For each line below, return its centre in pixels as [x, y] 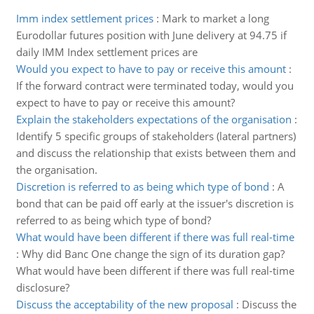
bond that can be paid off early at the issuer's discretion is [155, 203]
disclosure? [42, 287]
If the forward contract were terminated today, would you [155, 86]
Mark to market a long [215, 18]
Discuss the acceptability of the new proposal [124, 304]
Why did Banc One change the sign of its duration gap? [153, 254]
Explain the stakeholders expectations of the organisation [153, 119]
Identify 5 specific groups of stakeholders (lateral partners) [156, 136]
